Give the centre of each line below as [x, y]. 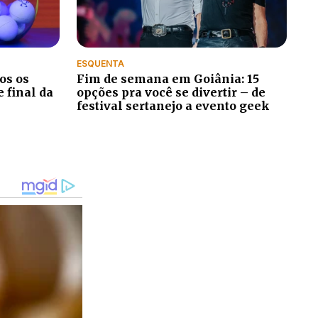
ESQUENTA [100, 63]
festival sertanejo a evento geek [173, 105]
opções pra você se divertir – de [171, 92]
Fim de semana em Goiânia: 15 [168, 78]
